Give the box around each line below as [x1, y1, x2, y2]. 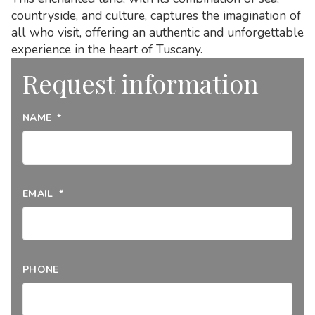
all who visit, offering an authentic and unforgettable [11, 23, 304, 41]
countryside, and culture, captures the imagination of [11, 6, 301, 24]
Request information [22, 65, 259, 100]
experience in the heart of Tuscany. [11, 40, 202, 58]
